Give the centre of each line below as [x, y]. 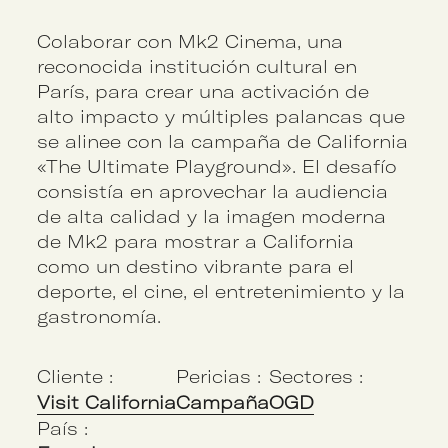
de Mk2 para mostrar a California [196, 241]
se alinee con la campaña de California [223, 141]
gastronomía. [99, 316]
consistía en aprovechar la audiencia [213, 191]
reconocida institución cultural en [197, 66]
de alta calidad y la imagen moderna [212, 216]
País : [63, 428]
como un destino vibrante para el [196, 266]
